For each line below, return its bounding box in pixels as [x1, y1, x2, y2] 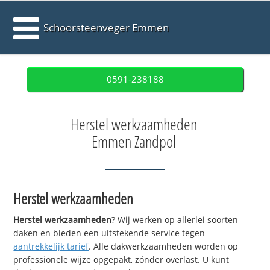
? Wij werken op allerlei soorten [111, 214, 239, 226]
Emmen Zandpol [91, 131, 176, 152]
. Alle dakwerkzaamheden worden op [89, 240, 239, 253]
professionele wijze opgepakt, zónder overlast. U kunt [13, 254, 230, 266]
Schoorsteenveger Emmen [43, 20, 169, 34]
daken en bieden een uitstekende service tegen [13, 227, 206, 239]
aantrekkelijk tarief [13, 240, 89, 253]
